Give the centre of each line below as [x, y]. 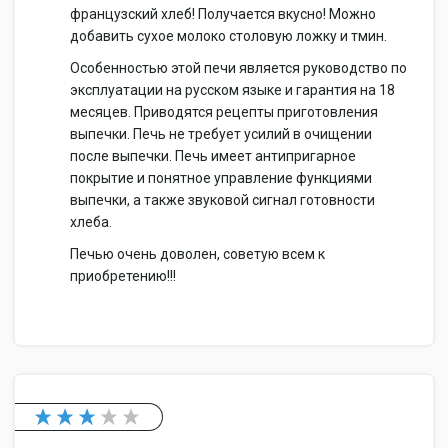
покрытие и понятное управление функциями [221, 178]
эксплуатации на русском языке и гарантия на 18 [232, 90]
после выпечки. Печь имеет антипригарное [213, 156]
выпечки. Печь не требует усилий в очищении [221, 134]
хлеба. [91, 222]
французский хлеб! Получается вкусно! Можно [223, 14]
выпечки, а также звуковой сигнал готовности [222, 200]
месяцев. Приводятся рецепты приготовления [224, 112]
